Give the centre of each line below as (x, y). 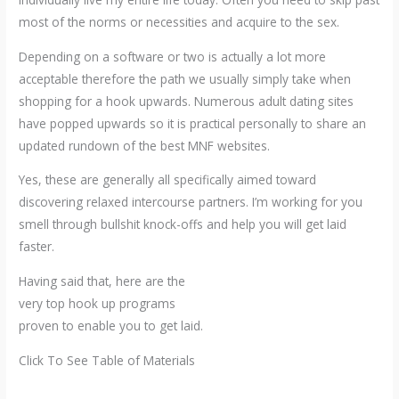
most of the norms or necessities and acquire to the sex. (179, 22)
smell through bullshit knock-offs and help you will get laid (183, 224)
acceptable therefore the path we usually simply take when (185, 78)
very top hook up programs (98, 304)
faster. (37, 247)
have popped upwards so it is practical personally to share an (193, 123)
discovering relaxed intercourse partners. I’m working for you (191, 202)
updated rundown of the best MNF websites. (145, 145)
